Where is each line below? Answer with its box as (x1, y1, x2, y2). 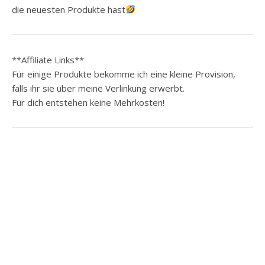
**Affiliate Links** (12, 53, 84, 66)
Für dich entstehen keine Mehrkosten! (12, 96, 164, 108)
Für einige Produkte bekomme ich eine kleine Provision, (12, 67, 235, 80)
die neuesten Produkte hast (12, 3, 125, 15)
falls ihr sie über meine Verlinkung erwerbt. (12, 82, 185, 94)
